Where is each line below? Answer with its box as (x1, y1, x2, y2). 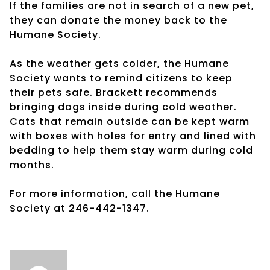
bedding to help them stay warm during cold (10, 143, 253, 157)
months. (10, 157, 54, 172)
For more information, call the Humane (10, 186, 220, 201)
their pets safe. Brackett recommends (10, 85, 218, 99)
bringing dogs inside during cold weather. (10, 99, 237, 114)
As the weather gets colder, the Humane (10, 56, 229, 71)
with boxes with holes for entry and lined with (10, 128, 256, 143)
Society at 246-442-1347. (10, 201, 149, 215)
